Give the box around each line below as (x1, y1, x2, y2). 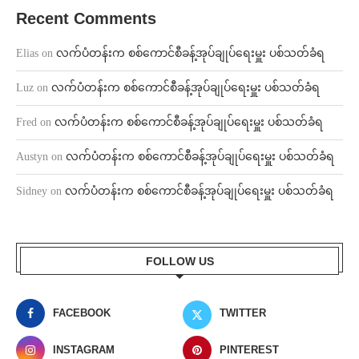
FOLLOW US (145, 255, 214, 268)
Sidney (16, 185, 47, 198)
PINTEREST (220, 344, 280, 357)
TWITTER (220, 307, 267, 320)
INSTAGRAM (53, 344, 115, 357)
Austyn (16, 151, 48, 163)
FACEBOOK (53, 307, 111, 320)
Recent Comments (16, 10, 156, 28)
